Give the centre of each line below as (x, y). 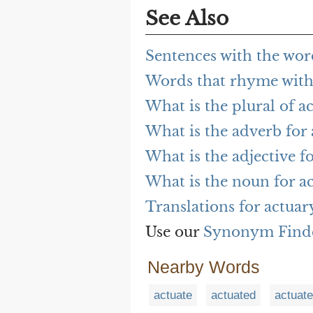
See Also (187, 19)
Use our (174, 232)
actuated (233, 296)
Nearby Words (204, 267)
